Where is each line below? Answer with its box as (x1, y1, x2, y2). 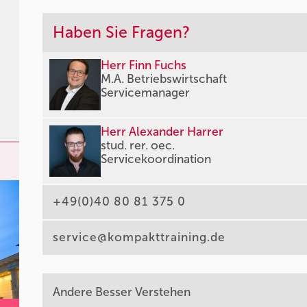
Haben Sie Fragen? (53, 23, 191, 42)
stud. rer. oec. (101, 138, 175, 153)
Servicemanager (101, 86, 191, 101)
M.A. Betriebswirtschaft (101, 72, 228, 87)
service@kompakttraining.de (53, 230, 226, 245)
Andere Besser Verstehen (53, 285, 191, 300)
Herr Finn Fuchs (101, 58, 187, 73)
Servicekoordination (101, 152, 212, 167)
